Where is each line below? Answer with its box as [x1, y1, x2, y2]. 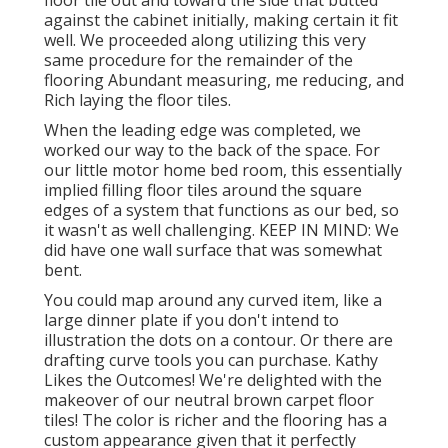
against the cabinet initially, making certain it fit [44, 9, 398, 32]
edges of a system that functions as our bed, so [44, 199, 399, 222]
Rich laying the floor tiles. [44, 89, 231, 112]
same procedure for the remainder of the [44, 49, 353, 72]
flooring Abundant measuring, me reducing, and [44, 69, 404, 92]
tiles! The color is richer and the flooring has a [44, 409, 387, 432]
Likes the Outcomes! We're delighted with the [44, 369, 382, 392]
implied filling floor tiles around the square [44, 179, 362, 202]
